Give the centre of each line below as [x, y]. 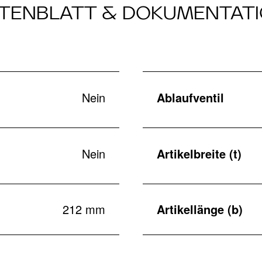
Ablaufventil [190, 97]
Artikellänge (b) [200, 209]
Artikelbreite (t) [199, 153]
